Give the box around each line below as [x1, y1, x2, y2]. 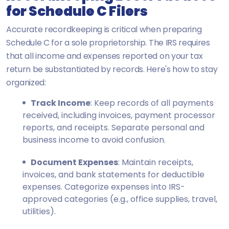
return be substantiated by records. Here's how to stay [6, 63, 218, 75]
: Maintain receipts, [118, 156, 193, 168]
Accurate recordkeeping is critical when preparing [6, 23, 202, 35]
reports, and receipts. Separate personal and [22, 121, 204, 133]
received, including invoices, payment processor [22, 109, 215, 121]
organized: [6, 76, 46, 88]
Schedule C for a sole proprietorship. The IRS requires [6, 36, 210, 49]
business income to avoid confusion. [22, 133, 166, 146]
